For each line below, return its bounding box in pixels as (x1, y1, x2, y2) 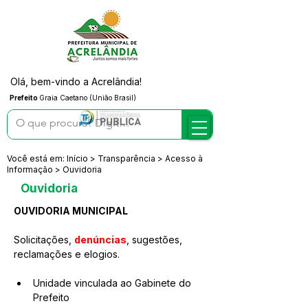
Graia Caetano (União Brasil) (39, 93, 136, 102)
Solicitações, (14, 234, 74, 245)
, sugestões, (126, 234, 185, 245)
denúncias (74, 234, 126, 245)
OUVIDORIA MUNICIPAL (14, 205, 128, 217)
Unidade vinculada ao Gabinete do (33, 277, 194, 289)
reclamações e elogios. (14, 248, 120, 260)
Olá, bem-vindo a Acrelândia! (10, 76, 142, 87)
